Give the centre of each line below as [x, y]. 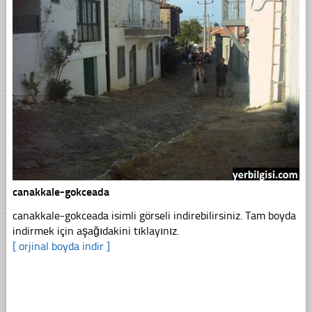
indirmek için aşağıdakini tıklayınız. [95, 231]
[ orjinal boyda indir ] [61, 247]
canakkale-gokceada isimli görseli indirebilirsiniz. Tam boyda [154, 216]
